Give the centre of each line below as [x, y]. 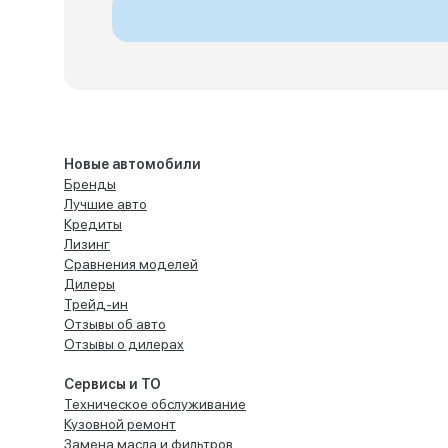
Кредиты [93, 224]
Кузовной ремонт [120, 424]
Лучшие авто [105, 204]
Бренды [90, 184]
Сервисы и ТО [112, 384]
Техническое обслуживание [155, 404]
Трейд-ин [96, 304]
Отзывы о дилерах [124, 344]
